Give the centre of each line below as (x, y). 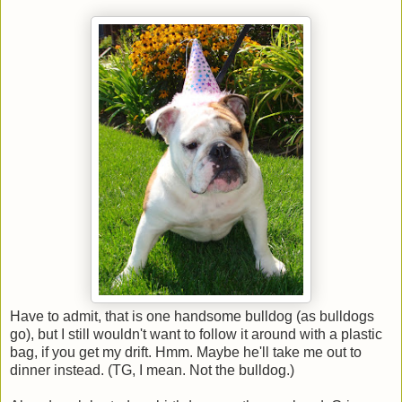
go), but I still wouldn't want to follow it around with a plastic (196, 334)
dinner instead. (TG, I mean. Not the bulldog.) (152, 370)
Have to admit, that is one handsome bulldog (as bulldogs (192, 316)
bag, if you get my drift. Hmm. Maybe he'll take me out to (186, 352)
